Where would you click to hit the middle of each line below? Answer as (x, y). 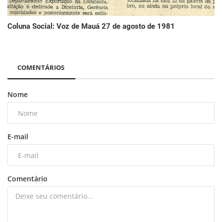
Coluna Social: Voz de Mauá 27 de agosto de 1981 (91, 27)
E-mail (18, 137)
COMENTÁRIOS (41, 68)
